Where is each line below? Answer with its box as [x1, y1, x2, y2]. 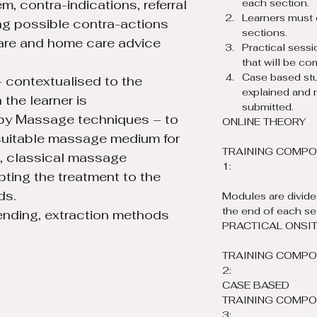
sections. [242, 26, 287, 39]
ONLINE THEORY [222, 115, 306, 128]
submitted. [242, 100, 294, 113]
